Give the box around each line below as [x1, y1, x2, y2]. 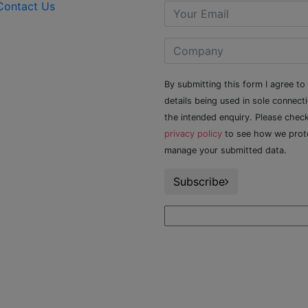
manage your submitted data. [164, 145, 287, 156]
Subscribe [173, 175, 225, 189]
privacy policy [164, 129, 222, 140]
